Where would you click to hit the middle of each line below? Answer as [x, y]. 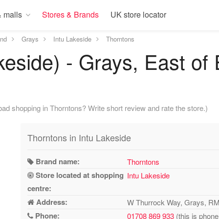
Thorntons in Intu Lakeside [79, 137]
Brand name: [57, 161]
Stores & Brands [70, 14]
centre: [40, 188]
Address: [51, 202]
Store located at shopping [79, 175]
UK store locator [138, 14]
